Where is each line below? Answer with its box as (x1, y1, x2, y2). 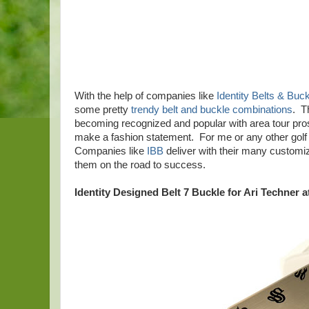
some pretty (74, 104, 131, 115)
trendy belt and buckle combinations (131, 104, 292, 115)
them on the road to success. (74, 159, 206, 170)
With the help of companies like (74, 90, 217, 101)
